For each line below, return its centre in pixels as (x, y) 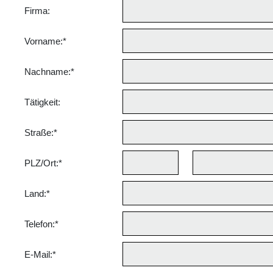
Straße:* (41, 133)
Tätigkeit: (42, 102)
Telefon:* (41, 224)
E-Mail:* (40, 254)
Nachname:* (49, 72)
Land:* (37, 193)
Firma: (37, 11)
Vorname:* (45, 41)
